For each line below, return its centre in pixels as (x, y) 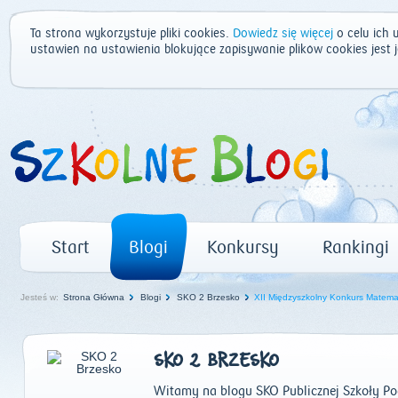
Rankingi (356, 247)
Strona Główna (94, 297)
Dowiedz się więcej (283, 34)
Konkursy (243, 247)
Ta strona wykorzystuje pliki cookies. (131, 34)
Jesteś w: (40, 297)
